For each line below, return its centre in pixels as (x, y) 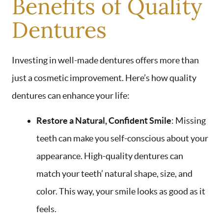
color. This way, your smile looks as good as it (121, 192)
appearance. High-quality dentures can (110, 156)
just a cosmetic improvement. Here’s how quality (104, 78)
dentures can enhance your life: (71, 96)
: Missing (189, 121)
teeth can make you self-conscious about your (122, 138)
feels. (46, 209)
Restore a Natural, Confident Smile (104, 121)
